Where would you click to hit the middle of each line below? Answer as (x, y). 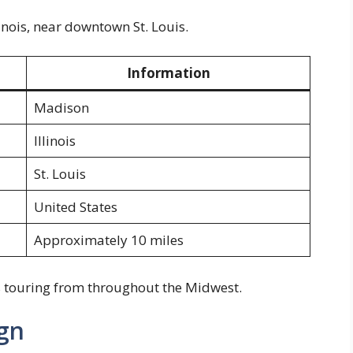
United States (75, 207)
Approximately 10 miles (108, 240)
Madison (61, 108)
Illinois (54, 141)
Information (168, 73)
